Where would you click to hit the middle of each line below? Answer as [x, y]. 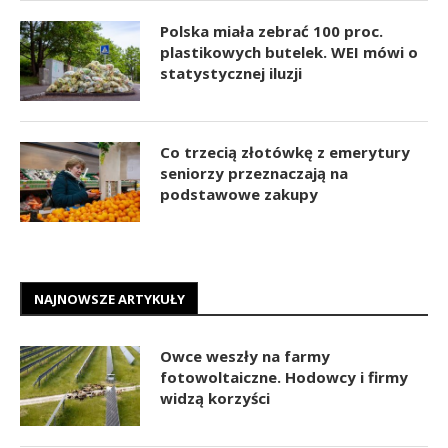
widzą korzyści [215, 398]
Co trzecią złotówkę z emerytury [285, 152]
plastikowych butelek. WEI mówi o [289, 52]
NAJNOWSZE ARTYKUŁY [109, 299]
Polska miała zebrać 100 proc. [271, 31]
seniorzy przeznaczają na [254, 173]
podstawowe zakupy [239, 194]
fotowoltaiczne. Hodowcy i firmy [284, 377]
